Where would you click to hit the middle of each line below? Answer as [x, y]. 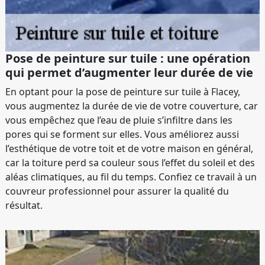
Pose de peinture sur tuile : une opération [128, 58]
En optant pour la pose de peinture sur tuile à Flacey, [123, 91]
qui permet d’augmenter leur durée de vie [129, 72]
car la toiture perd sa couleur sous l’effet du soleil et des [130, 162]
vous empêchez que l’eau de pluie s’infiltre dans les [119, 120]
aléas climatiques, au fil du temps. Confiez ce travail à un [131, 177]
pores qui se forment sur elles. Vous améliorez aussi [122, 134]
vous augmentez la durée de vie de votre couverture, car [132, 106]
